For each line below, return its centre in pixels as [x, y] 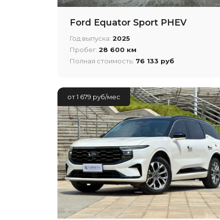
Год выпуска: [91, 38]
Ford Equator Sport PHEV [128, 22]
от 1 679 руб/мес [94, 96]
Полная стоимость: [103, 61]
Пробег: [84, 49]
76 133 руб [155, 61]
